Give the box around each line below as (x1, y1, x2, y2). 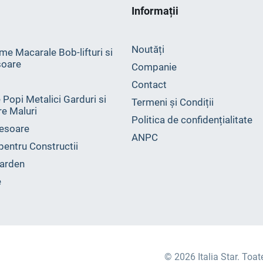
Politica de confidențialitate (131, 114, 252, 126)
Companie (131, 61, 177, 73)
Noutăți (131, 43, 164, 55)
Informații (131, 5, 178, 17)
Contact (131, 79, 167, 90)
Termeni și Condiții (131, 96, 214, 108)
